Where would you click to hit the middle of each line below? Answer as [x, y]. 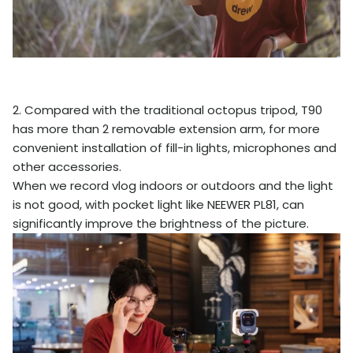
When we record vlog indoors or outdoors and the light [173, 185]
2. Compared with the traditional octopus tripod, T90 [167, 110]
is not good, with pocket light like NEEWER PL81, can [158, 204]
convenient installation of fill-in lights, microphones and [175, 147]
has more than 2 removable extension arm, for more [166, 128]
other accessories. [67, 166]
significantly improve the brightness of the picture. [161, 223]
